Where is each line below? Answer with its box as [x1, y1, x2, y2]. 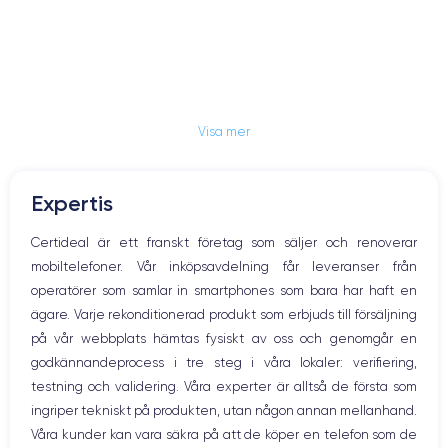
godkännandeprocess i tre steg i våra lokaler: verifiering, [31, 355, 417, 370]
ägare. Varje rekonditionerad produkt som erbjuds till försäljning [31, 307, 417, 322]
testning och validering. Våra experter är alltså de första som [31, 379, 417, 394]
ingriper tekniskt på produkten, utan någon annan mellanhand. [31, 403, 417, 418]
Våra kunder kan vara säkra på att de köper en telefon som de [31, 427, 417, 442]
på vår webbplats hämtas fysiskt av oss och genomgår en [31, 331, 417, 346]
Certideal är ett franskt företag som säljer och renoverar [31, 235, 417, 250]
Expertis [31, 190, 113, 217]
